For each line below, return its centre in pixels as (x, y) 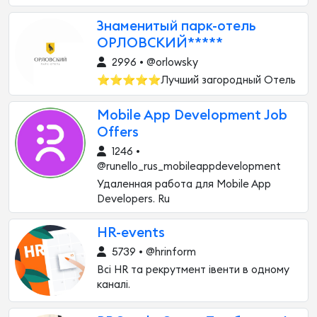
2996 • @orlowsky (154, 63)
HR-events (131, 233)
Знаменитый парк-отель (177, 27)
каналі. (114, 285)
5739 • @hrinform (152, 252)
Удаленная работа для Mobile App (184, 184)
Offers (118, 133)
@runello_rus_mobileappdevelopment (189, 167)
